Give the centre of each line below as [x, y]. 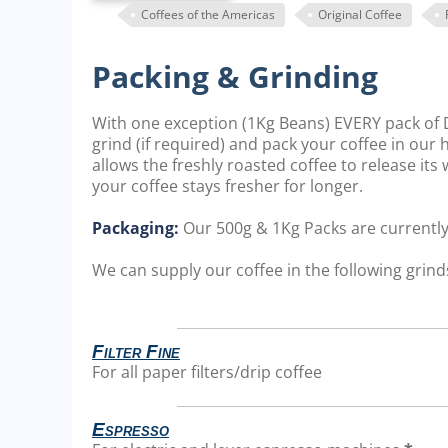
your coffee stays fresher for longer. [227, 186]
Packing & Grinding [235, 77]
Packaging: [137, 228]
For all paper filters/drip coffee [207, 372]
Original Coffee [360, 15]
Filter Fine [136, 352]
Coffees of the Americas [208, 15]
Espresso [130, 430]
